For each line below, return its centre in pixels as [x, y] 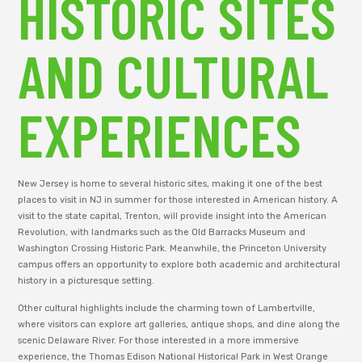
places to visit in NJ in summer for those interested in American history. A [178, 200]
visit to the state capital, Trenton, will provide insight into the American [173, 216]
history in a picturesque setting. [86, 280]
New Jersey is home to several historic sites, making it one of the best [170, 183]
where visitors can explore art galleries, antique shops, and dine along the [179, 325]
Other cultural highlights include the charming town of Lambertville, [167, 309]
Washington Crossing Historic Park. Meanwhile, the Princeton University [173, 248]
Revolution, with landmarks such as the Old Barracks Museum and [162, 232]
